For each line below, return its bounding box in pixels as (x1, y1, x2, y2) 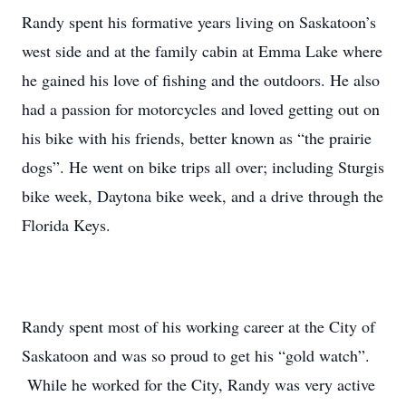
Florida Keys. (22, 214, 111, 236)
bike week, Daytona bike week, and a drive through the (22, 185, 383, 207)
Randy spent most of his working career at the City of (22, 315, 375, 337)
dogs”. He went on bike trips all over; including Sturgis (22, 156, 384, 178)
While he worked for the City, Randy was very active (22, 373, 375, 395)
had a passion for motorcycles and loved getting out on (22, 98, 380, 120)
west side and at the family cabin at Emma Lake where (22, 40, 382, 62)
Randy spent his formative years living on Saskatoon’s (22, 11, 376, 33)
